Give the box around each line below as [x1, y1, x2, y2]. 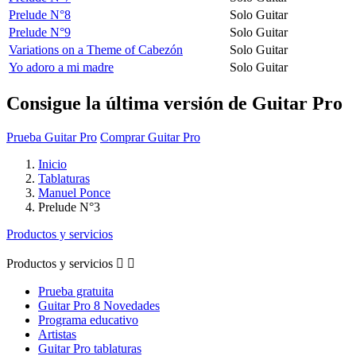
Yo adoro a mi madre [9, 60, 114, 74]
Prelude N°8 [9, 7, 71, 21]
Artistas [38, 327, 76, 341]
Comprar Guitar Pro [100, 130, 200, 144]
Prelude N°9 [9, 25, 71, 39]
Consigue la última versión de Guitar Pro [6, 92, 342, 114]
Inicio [38, 157, 67, 171]
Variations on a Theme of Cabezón [9, 42, 183, 56]
